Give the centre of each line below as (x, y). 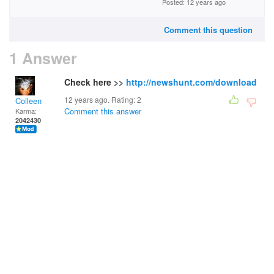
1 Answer (43, 58)
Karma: (26, 111)
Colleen (28, 101)
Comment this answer (103, 111)
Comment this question (208, 30)
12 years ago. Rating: (101, 99)
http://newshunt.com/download (191, 82)
